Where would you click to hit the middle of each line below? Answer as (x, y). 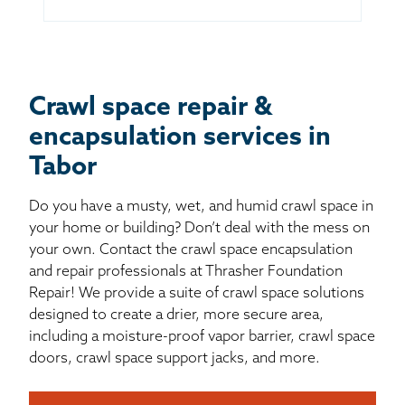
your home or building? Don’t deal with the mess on (199, 229)
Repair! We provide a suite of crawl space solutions (197, 294)
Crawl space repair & (151, 109)
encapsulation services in (180, 139)
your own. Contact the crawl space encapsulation (191, 251)
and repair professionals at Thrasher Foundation (186, 273)
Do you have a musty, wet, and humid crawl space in (201, 207)
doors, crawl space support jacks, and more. (174, 359)
